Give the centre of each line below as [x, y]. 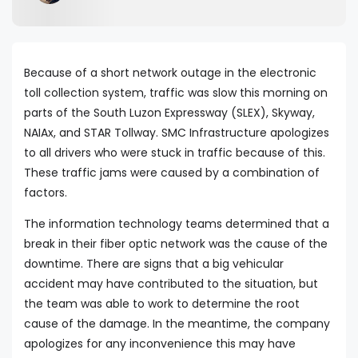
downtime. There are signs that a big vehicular [154, 264]
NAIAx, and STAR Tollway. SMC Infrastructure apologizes [177, 133]
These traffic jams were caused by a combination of [172, 173]
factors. [46, 193]
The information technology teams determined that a [177, 224]
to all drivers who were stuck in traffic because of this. [175, 153]
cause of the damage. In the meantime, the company [177, 324]
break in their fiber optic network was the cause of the [176, 244]
